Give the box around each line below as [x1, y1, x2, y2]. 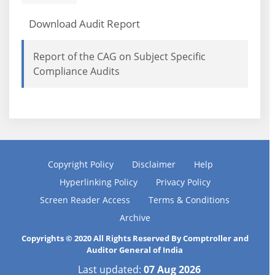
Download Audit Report [29, 17, 140, 31]
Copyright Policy [47, 158, 114, 170]
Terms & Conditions [149, 194, 230, 206]
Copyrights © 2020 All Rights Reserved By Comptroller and [21, 233, 249, 244]
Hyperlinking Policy [59, 176, 137, 188]
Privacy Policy [155, 176, 211, 188]
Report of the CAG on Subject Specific [33, 50, 206, 63]
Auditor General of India [87, 244, 184, 255]
